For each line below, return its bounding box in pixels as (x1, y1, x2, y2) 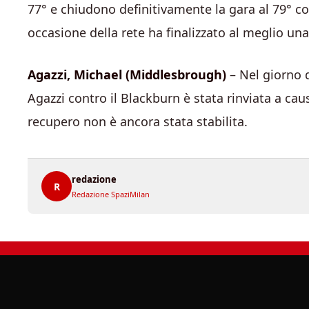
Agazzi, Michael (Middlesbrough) (28, 66, 230, 83)
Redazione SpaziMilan (72, 189, 150, 199)
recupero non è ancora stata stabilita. (28, 113, 248, 130)
